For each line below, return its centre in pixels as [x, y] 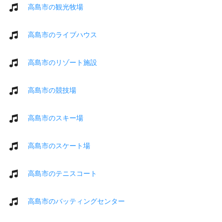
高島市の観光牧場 [55, 7]
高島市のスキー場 [55, 118]
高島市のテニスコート [62, 173]
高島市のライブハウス [62, 34]
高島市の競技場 [52, 90]
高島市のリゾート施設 [62, 62]
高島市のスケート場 [59, 145]
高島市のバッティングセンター [76, 201]
